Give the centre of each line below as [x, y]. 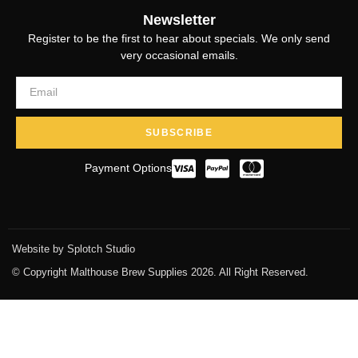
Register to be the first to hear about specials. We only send [179, 39]
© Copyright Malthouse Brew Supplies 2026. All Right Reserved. [160, 272]
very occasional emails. [179, 56]
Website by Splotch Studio [74, 249]
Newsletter [179, 20]
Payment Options [128, 168]
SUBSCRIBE [179, 132]
